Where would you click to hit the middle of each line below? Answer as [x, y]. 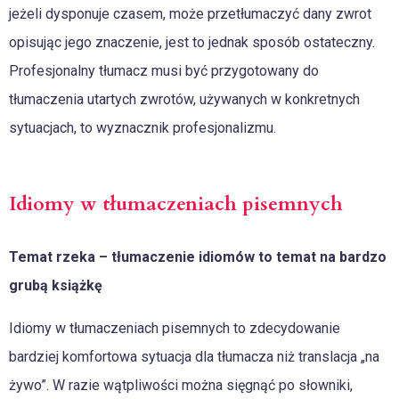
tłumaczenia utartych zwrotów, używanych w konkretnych [184, 99]
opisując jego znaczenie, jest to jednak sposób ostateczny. [192, 42]
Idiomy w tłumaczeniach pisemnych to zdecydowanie [175, 328]
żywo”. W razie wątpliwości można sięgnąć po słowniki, [181, 385]
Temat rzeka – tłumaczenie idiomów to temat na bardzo [198, 257]
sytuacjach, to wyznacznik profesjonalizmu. [142, 128]
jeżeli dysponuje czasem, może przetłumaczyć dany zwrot [190, 14]
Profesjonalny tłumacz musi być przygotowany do [164, 71]
